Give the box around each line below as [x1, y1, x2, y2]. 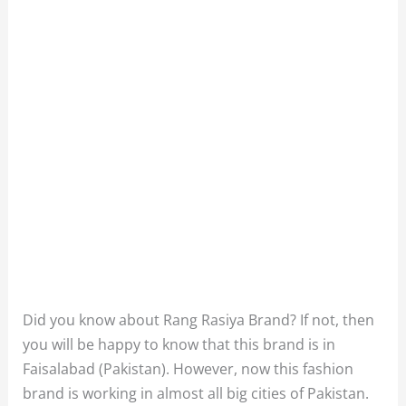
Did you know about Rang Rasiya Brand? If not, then [23, 308, 375, 330]
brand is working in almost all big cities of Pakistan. [23, 382, 370, 403]
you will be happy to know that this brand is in [23, 333, 336, 354]
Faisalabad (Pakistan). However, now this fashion [23, 357, 354, 379]
